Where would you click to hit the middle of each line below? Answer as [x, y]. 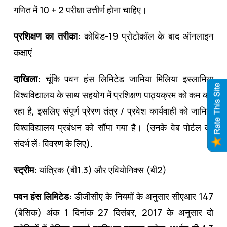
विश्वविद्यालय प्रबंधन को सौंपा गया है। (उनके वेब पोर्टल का [113, 127]
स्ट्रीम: [26, 169]
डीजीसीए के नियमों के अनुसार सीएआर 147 [144, 196]
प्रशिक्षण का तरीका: [49, 36]
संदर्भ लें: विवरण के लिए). [53, 143]
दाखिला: [27, 78]
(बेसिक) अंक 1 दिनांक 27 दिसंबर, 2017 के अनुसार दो [113, 212]
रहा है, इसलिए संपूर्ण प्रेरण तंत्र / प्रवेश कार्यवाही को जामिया [113, 111]
